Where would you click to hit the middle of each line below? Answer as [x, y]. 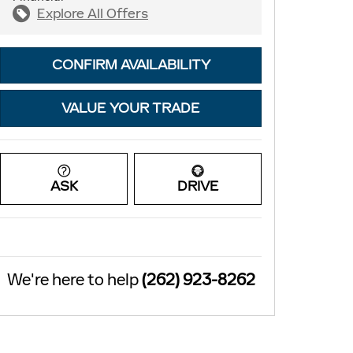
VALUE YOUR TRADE [131, 109]
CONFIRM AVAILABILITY [131, 65]
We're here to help [72, 280]
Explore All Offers [93, 13]
